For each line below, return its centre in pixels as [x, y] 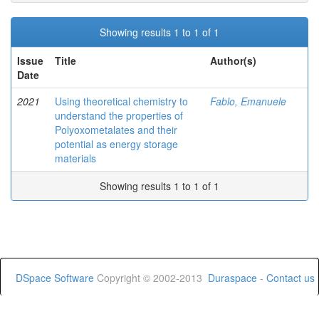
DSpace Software [55, 278]
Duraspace [232, 278]
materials [75, 158]
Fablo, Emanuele [248, 101]
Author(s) [233, 61]
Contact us [291, 278]
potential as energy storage [116, 144]
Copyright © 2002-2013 [151, 278]
